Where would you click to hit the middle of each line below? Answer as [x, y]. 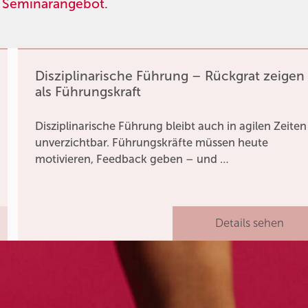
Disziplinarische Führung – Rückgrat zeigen [170, 76]
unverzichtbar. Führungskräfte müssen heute [152, 142]
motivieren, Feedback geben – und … [132, 159]
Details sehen [250, 223]
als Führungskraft [88, 91]
